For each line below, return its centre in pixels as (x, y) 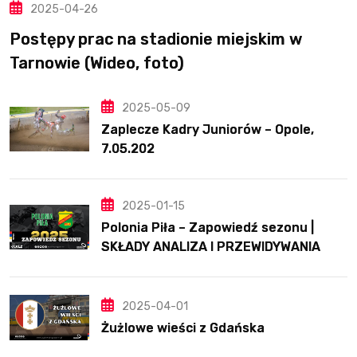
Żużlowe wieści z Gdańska (183, 328)
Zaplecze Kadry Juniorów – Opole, (208, 130)
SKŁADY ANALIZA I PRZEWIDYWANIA (211, 247)
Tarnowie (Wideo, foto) (97, 63)
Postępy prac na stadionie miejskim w (156, 39)
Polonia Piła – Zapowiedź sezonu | (208, 228)
